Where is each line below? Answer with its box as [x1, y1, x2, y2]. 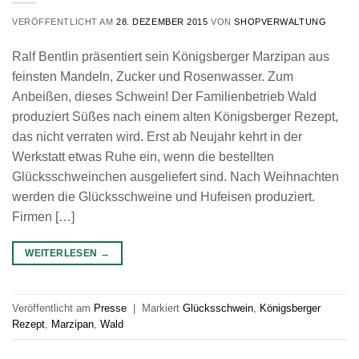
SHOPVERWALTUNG [234, 17, 327, 27]
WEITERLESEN [25, 248, 100, 260]
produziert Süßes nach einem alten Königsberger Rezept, [12, 110, 338, 124]
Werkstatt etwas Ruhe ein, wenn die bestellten [12, 150, 274, 164]
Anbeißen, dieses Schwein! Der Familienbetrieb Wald [12, 90, 317, 104]
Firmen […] [12, 210, 75, 224]
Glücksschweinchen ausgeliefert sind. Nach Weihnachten [12, 170, 339, 184]
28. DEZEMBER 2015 [116, 17, 208, 27]
